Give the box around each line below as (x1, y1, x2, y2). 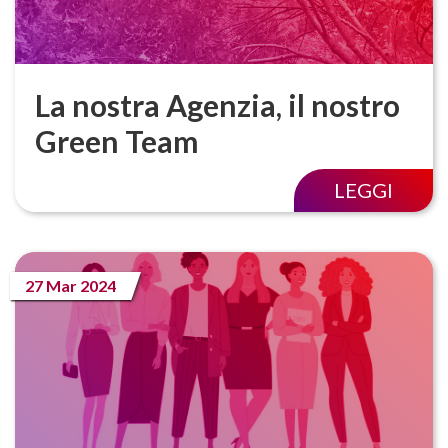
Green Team (35, 122, 199, 159)
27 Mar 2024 (25, 275, 116, 295)
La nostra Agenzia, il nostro (35, 86, 400, 123)
